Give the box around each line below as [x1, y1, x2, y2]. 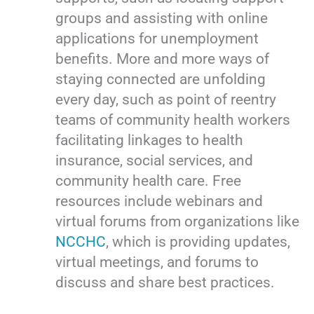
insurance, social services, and [55, 152, 254, 170]
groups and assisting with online [55, 10, 268, 27]
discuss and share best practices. [55, 274, 275, 292]
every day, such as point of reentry [55, 91, 277, 109]
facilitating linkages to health [55, 132, 244, 149]
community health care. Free [55, 172, 242, 190]
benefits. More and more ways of [55, 50, 270, 68]
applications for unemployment [55, 30, 259, 48]
